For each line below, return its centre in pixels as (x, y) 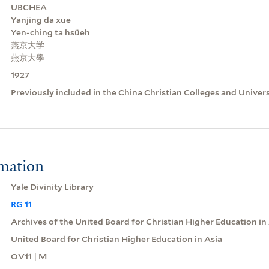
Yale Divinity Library (52, 186)
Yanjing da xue (41, 20)
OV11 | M (29, 256)
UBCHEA (29, 7)
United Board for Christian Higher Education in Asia (116, 239)
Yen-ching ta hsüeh (50, 32)
